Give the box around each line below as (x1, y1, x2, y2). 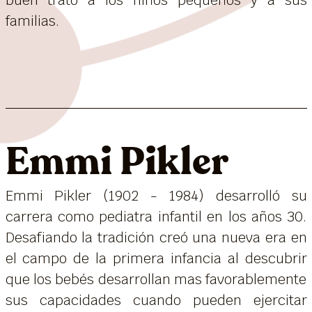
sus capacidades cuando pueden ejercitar (5, 290, 307, 309)
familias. (5, 11, 59, 30)
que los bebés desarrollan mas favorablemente (5, 270, 307, 288)
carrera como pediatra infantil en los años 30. (5, 207, 307, 226)
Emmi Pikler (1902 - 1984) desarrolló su (5, 186, 307, 205)
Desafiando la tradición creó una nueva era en (5, 228, 307, 247)
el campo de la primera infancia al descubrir (5, 249, 307, 267)
